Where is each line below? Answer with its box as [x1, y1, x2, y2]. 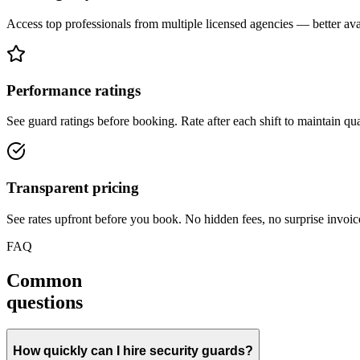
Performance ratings [6, 81, 141, 99]
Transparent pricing [6, 178, 139, 196]
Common [6, 269, 82, 291]
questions [6, 291, 83, 313]
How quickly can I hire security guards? [13, 344, 253, 358]
